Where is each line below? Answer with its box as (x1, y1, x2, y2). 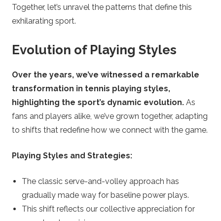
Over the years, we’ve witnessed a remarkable (12, 70, 199, 80)
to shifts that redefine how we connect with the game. (12, 125, 208, 135)
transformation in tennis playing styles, (12, 84, 170, 94)
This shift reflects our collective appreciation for (22, 204, 195, 214)
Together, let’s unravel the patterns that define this (12, 2, 192, 12)
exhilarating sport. (12, 16, 76, 26)
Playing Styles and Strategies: (12, 151, 132, 161)
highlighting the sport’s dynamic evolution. (12, 98, 184, 108)
